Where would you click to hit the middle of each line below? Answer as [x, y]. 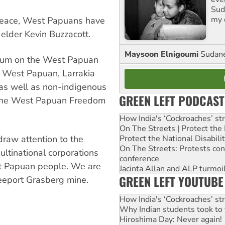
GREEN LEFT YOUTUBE [171, 182]
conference [139, 159]
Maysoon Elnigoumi [162, 54]
